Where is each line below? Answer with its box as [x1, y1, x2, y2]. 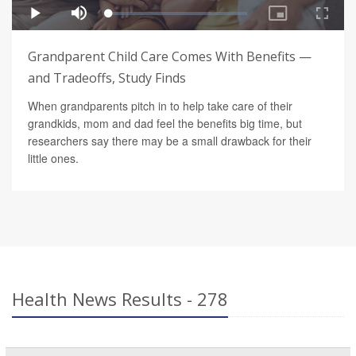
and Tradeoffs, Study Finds [28, 68, 186, 87]
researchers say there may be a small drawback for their [28, 132, 311, 149]
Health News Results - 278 [12, 286, 228, 311]
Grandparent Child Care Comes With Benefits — [28, 47, 311, 65]
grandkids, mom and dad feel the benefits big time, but [28, 114, 302, 131]
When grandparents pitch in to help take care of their [28, 97, 292, 114]
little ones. [28, 149, 79, 166]
